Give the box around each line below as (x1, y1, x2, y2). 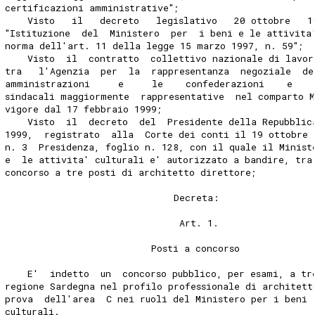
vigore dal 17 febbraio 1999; (5, 102, 163, 115)
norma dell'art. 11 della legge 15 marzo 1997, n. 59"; (5, 39, 304, 52)
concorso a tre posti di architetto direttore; (5, 165, 257, 179)
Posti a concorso (5, 241, 240, 255)
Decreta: (5, 191, 219, 204)
